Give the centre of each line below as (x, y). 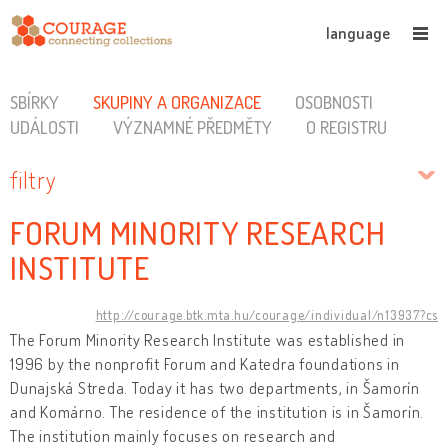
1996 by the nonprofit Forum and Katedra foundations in (205, 363)
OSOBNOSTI (333, 102)
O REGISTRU (346, 127)
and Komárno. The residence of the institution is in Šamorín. (217, 411)
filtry (33, 179)
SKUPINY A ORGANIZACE (176, 102)
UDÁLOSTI (44, 127)
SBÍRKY (34, 102)
